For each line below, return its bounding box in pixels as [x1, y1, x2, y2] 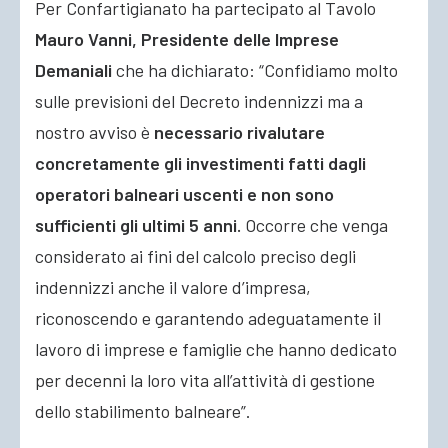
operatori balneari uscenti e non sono [35, 183, 334, 205]
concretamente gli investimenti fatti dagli [35, 152, 366, 174]
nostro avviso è [35, 121, 154, 143]
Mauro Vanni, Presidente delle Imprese [35, 28, 339, 50]
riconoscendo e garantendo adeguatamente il [35, 307, 381, 329]
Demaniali [35, 59, 112, 81]
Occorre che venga [241, 214, 388, 236]
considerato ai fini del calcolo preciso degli [35, 245, 356, 267]
